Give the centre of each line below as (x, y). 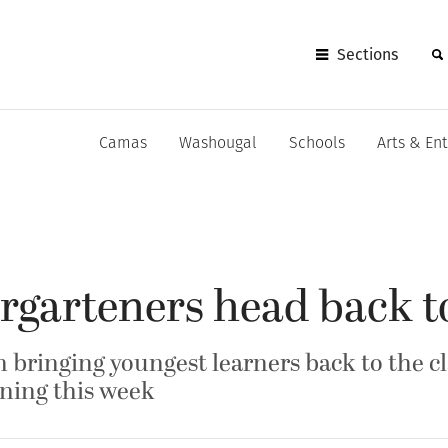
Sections (368, 54)
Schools (317, 144)
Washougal (218, 144)
